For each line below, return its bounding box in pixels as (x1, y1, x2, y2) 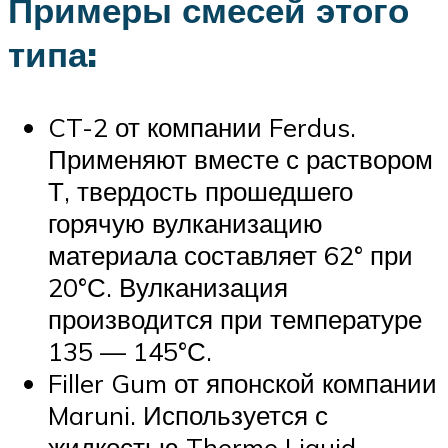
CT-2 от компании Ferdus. (48, 111, 356, 144)
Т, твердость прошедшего (48, 175, 353, 208)
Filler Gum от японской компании (48, 367, 437, 400)
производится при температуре (48, 303, 422, 336)
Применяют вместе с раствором (48, 143, 433, 176)
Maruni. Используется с (48, 399, 328, 432)
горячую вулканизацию (48, 207, 323, 240)
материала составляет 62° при (48, 239, 413, 272)
